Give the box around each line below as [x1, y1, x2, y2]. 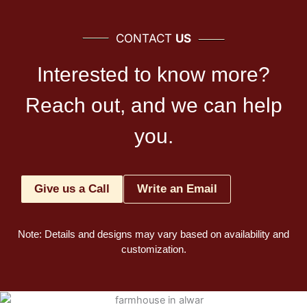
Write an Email [137, 182, 217, 195]
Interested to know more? [37, 63, 270, 86]
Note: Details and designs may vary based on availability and [18, 228, 289, 240]
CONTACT [116, 31, 175, 45]
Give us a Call [34, 182, 110, 195]
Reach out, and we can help [25, 94, 282, 116]
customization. [121, 243, 186, 255]
